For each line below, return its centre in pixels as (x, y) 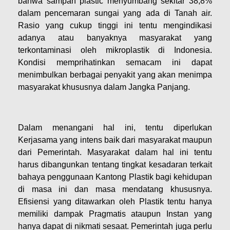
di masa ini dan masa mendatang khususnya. (115, 189)
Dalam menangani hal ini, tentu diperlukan (115, 128)
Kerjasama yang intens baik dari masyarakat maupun (115, 140)
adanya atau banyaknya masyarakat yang (115, 38)
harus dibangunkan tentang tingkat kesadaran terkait (115, 165)
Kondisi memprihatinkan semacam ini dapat (115, 63)
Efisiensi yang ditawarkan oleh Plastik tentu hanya (115, 202)
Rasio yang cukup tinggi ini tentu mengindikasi (115, 26)
